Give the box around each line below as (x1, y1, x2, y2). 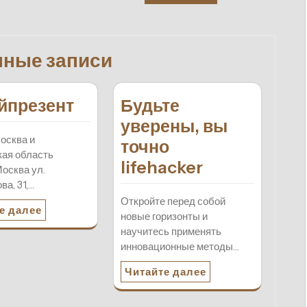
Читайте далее (124, 265, 206, 279)
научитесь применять (120, 225, 221, 238)
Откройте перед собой (120, 195, 225, 208)
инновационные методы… (120, 240, 239, 254)
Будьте (120, 95, 180, 116)
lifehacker (120, 157, 203, 178)
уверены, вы (120, 116, 228, 137)
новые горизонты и (120, 210, 208, 223)
